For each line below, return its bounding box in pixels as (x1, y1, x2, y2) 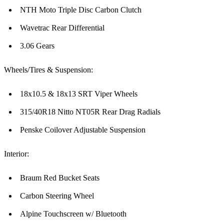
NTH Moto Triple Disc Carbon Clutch (20, 5, 141, 14)
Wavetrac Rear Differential (20, 23, 104, 32)
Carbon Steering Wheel (20, 191, 94, 200)
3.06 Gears (20, 41, 54, 50)
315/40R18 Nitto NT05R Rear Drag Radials (20, 107, 160, 116)
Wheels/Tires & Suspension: (4, 65, 93, 74)
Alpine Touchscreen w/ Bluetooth (20, 209, 126, 218)
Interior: (4, 149, 29, 158)
